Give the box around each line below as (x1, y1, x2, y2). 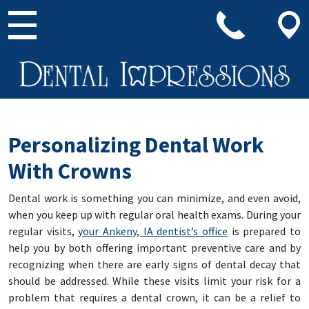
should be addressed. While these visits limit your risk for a (8, 273, 301, 288)
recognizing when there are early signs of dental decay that (8, 257, 301, 271)
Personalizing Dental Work (8, 130, 264, 159)
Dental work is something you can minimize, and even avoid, (8, 190, 301, 205)
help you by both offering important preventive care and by (8, 240, 301, 255)
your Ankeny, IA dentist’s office (78, 223, 228, 238)
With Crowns (8, 157, 132, 185)
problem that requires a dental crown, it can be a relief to (8, 290, 301, 304)
